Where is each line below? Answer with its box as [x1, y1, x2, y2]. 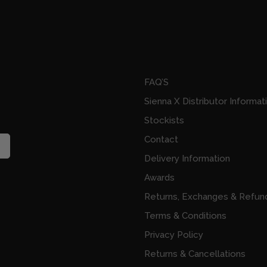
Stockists [144, 115, 184, 126]
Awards [144, 172, 175, 184]
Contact [144, 134, 178, 145]
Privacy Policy [144, 229, 203, 241]
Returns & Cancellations [144, 249, 246, 260]
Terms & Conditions [144, 210, 226, 222]
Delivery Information [144, 153, 230, 164]
